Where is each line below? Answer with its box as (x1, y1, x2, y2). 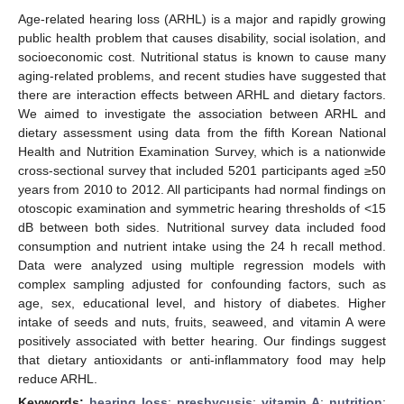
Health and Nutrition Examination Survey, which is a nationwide (18, 143, 386, 159)
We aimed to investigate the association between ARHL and (18, 106, 386, 121)
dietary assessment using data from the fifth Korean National (18, 124, 386, 140)
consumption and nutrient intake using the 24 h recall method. (18, 238, 386, 253)
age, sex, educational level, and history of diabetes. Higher (18, 295, 386, 310)
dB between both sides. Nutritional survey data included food (18, 219, 386, 234)
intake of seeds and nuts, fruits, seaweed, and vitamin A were (18, 314, 386, 329)
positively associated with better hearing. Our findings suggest (18, 333, 386, 348)
